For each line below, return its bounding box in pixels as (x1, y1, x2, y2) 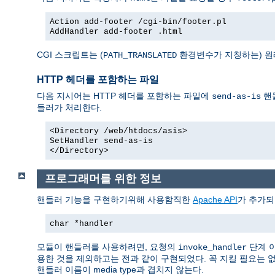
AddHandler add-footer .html (50, 27, 182, 37)
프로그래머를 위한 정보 (44, 172, 161, 185)
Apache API (193, 194, 238, 204)
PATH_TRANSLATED (103, 50, 177, 61)
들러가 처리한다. (37, 103, 102, 113)
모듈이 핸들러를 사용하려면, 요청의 (37, 241, 178, 252)
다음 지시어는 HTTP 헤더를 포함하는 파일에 (37, 91, 212, 101)
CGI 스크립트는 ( (37, 50, 103, 60)
